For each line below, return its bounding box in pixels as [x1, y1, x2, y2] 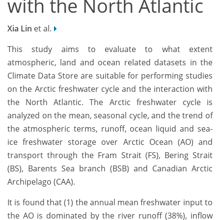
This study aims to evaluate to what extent [7, 44, 213, 55]
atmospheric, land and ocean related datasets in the [7, 57, 213, 68]
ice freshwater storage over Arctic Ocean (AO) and [7, 137, 213, 148]
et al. [32, 23, 52, 34]
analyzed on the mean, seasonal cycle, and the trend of [7, 110, 213, 121]
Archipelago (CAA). [7, 176, 75, 188]
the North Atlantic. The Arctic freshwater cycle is [7, 97, 213, 108]
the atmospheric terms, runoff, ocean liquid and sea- [7, 123, 213, 135]
